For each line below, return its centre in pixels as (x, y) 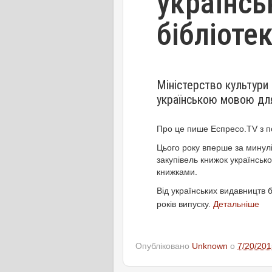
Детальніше (236, 204)
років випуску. (185, 204)
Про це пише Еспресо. (202, 129)
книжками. (177, 172)
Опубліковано (164, 246)
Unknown (210, 246)
